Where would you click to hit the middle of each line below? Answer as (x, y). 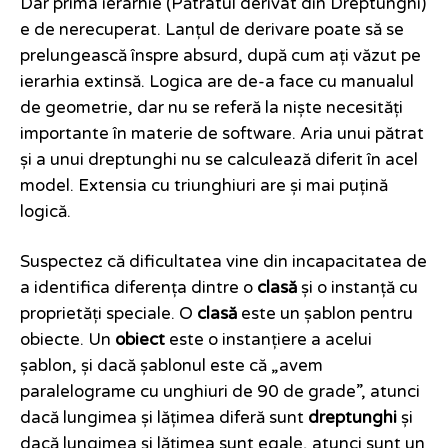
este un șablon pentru (325, 314)
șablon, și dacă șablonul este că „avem (171, 366)
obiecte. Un (67, 340)
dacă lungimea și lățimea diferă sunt (164, 418)
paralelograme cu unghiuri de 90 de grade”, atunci (220, 392)
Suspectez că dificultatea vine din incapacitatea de (223, 262)
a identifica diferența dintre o (138, 288)
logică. (45, 212)
